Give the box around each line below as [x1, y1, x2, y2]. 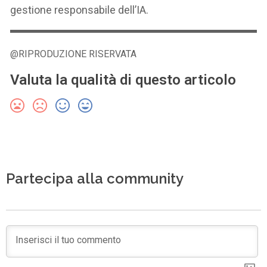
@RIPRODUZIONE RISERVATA [10, 48, 137, 60]
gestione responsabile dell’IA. [10, 3, 149, 16]
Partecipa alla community [6, 169, 184, 187]
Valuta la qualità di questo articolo [10, 71, 237, 88]
